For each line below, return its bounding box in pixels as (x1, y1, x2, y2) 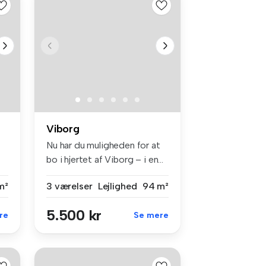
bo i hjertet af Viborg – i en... (46, 154, 163, 166)
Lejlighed (97, 180, 137, 192)
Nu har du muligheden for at (46, 140, 160, 151)
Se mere (134, 210, 169, 221)
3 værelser (46, 180, 93, 192)
